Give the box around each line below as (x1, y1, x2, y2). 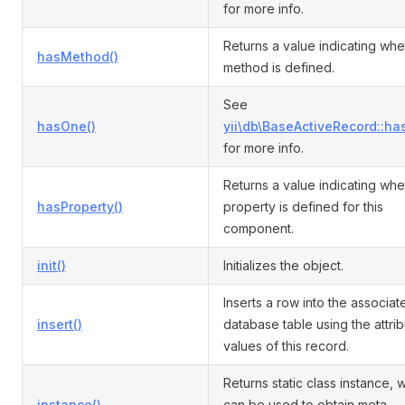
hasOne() (37, 118, 96, 134)
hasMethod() (37, 49, 118, 64)
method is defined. (223, 60, 334, 75)
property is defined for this (223, 199, 383, 214)
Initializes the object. (223, 258, 344, 273)
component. (223, 221, 294, 236)
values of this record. (223, 338, 349, 353)
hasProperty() (37, 199, 123, 214)
